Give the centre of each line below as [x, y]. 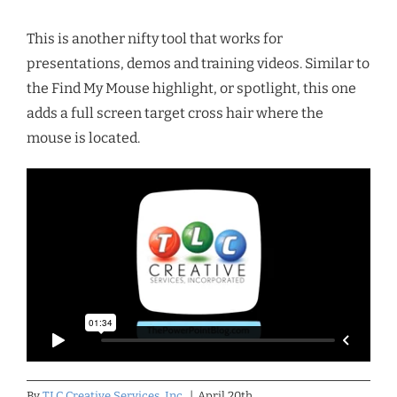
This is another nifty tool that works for [155, 39]
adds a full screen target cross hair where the [175, 113]
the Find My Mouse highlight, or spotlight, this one [191, 89]
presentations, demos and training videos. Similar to [198, 64]
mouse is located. [83, 138]
